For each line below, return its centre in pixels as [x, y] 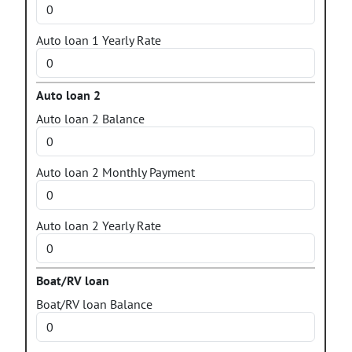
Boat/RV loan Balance [94, 304]
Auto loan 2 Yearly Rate [99, 225]
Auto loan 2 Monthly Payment [115, 172]
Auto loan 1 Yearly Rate [99, 40]
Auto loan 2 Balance [90, 119]
